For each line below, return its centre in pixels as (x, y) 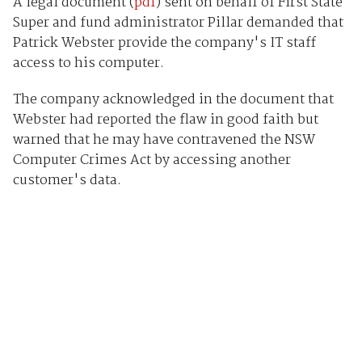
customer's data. (67, 180)
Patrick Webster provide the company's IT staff (164, 43)
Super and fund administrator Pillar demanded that (178, 23)
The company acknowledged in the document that (173, 99)
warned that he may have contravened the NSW (164, 140)
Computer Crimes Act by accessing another (152, 160)
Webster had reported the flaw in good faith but (165, 120)
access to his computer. (88, 63)
